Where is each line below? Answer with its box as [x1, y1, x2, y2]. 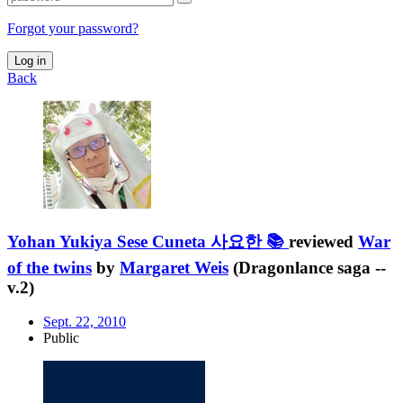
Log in [14, 53, 46, 67]
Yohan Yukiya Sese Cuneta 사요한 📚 [7, 231, 284, 251]
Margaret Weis [120, 257, 228, 277]
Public [43, 330, 79, 346]
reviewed [289, 231, 358, 251]
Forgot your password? [7, 20, 139, 36]
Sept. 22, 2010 [43, 314, 126, 330]
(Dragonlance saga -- [228, 257, 386, 277]
